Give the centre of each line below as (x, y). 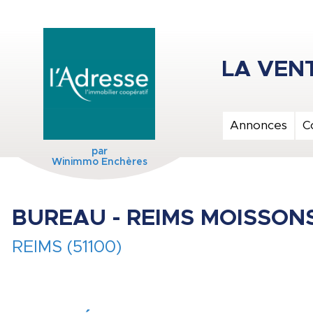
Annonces (259, 125)
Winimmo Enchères (99, 162)
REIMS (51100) (67, 247)
